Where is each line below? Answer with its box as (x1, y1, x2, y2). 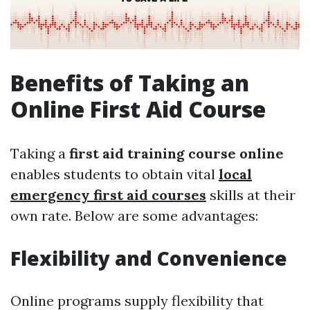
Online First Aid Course (10, 94, 266, 125)
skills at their (206, 186, 295, 204)
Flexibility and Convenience (10, 245, 287, 272)
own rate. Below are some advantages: (10, 207, 258, 225)
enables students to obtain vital (10, 165, 219, 183)
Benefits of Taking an (10, 68, 249, 98)
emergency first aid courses (10, 186, 206, 204)
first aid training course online (69, 145, 284, 163)
